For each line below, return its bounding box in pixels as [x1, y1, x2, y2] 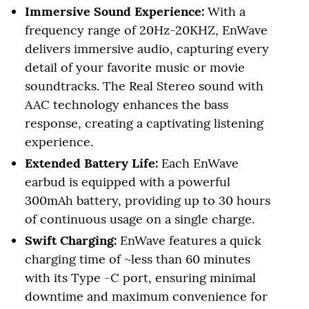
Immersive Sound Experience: [25, 3, 204, 19]
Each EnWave [158, 154, 239, 171]
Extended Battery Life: [25, 154, 158, 171]
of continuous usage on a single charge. [25, 210, 255, 227]
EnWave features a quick [117, 232, 261, 248]
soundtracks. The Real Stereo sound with [25, 77, 263, 94]
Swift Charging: [25, 232, 117, 248]
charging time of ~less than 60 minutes [25, 250, 250, 267]
